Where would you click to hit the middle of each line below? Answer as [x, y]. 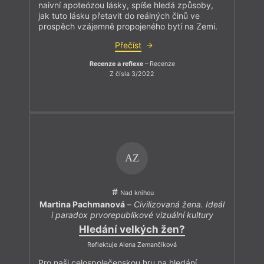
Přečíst [128, 45]
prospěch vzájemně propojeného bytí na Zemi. [128, 26]
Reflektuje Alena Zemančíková [132, 245]
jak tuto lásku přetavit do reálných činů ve [119, 15]
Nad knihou [137, 193]
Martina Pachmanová [82, 204]
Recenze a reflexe [116, 64]
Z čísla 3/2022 [132, 74]
